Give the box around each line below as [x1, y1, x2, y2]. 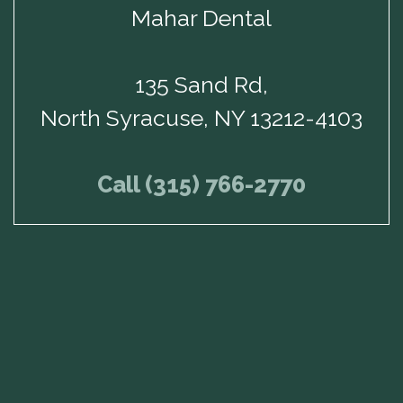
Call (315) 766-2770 [97, 171, 306, 199]
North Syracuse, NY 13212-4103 [40, 104, 363, 132]
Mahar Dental [131, 4, 272, 32]
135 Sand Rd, [135, 71, 268, 99]
